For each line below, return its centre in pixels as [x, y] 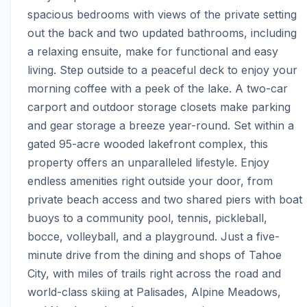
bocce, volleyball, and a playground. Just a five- [153, 237]
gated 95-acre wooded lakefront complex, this [148, 144]
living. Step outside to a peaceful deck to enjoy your [162, 70]
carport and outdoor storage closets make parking [159, 107]
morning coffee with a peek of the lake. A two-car [158, 89]
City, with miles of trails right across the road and [154, 274]
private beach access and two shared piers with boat [165, 200]
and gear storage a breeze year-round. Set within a [161, 126]
